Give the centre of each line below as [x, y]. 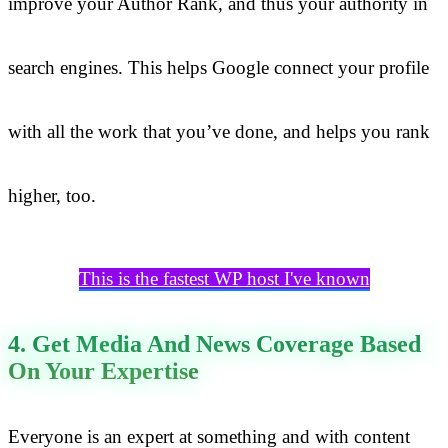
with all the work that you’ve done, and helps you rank [219, 132]
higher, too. [52, 196]
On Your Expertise [103, 371]
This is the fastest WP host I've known [224, 279]
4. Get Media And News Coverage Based [214, 344]
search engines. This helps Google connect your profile [218, 68]
